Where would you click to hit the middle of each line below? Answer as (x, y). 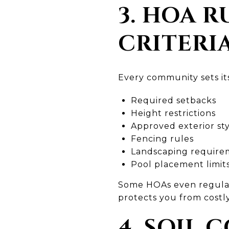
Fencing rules (162, 139)
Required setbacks (173, 100)
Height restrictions (173, 113)
